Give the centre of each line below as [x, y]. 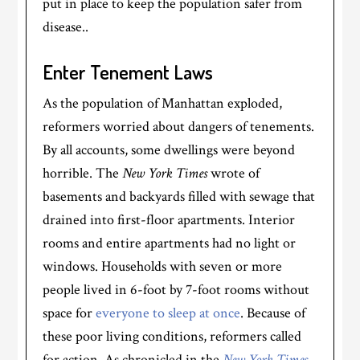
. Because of [273, 313]
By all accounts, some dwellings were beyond [169, 149]
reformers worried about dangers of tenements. [179, 126]
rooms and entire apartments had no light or [170, 243]
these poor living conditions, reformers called [172, 336]
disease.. [66, 27]
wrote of [234, 173]
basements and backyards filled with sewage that [179, 196]
